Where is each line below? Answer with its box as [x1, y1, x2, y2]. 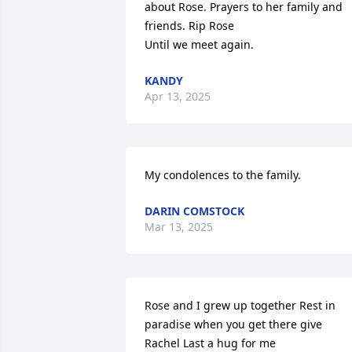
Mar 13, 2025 [145, 219, 213, 234]
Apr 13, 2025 [145, 89, 211, 104]
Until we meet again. [145, 37, 254, 52]
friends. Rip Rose [145, 18, 237, 33]
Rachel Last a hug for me [145, 335, 276, 350]
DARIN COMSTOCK [145, 203, 244, 218]
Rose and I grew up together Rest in [145, 298, 335, 313]
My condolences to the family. [145, 167, 301, 182]
